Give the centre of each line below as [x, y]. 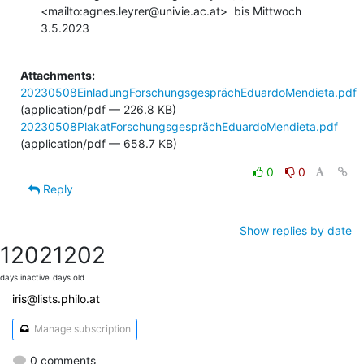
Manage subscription [81, 329]
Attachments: [58, 75]
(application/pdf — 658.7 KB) [99, 143]
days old [69, 277]
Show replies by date [296, 230]
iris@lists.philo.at [56, 298]
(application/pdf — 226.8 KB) [98, 109]
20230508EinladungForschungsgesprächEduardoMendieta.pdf [188, 92]
